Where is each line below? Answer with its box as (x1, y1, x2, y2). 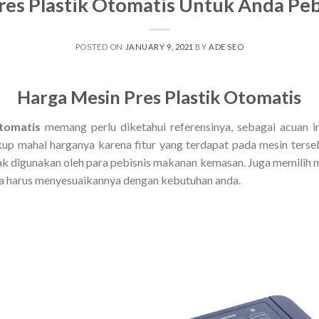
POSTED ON (75, 41, 125, 51)
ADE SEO (209, 41, 244, 51)
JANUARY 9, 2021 (125, 41, 194, 51)
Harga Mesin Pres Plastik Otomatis (17, 85, 302, 108)
